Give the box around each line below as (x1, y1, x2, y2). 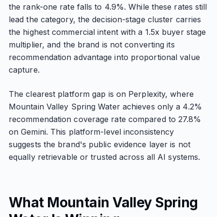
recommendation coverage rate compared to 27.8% (8, 114, 201, 124)
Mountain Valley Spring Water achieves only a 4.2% (8, 102, 202, 111)
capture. (8, 65, 40, 75)
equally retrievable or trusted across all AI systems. (8, 152, 201, 162)
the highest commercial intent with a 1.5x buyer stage (8, 27, 206, 37)
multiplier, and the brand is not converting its (8, 40, 175, 49)
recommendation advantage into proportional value (8, 52, 200, 62)
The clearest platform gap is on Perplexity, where (8, 89, 194, 99)
